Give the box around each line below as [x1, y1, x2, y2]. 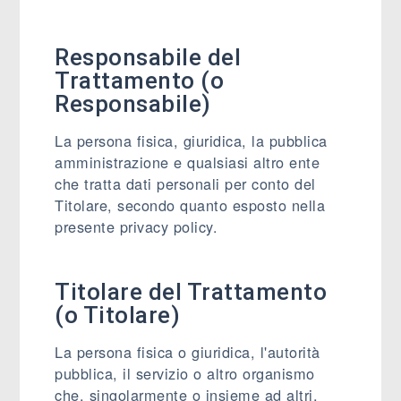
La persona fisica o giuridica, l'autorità [55, 341, 320, 363]
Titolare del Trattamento [55, 278, 328, 305]
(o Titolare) [55, 302, 181, 328]
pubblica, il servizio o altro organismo [55, 363, 315, 384]
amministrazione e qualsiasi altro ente [55, 151, 320, 173]
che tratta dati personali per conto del [55, 173, 316, 194]
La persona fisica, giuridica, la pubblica [55, 130, 328, 151]
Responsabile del [55, 44, 242, 71]
